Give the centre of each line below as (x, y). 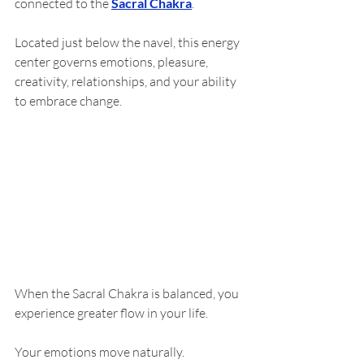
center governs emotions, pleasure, (113, 62)
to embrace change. (68, 101)
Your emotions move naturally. (100, 352)
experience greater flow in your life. (111, 313)
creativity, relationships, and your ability (127, 82)
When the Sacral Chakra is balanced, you (128, 294)
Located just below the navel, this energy (128, 43)
